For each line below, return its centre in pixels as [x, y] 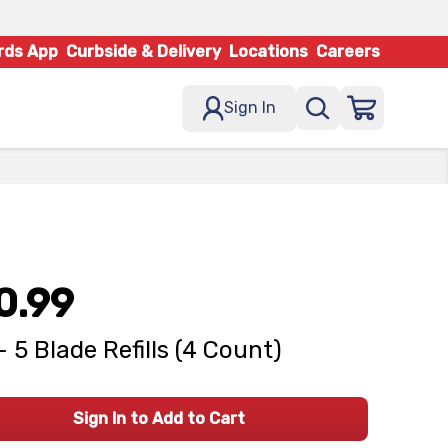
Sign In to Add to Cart [158, 418]
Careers [348, 51]
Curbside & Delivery [143, 51]
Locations [268, 51]
